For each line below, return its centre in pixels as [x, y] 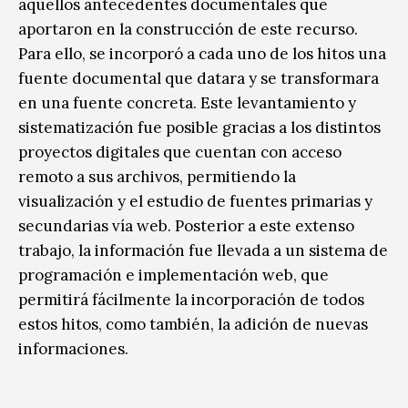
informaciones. [75, 348]
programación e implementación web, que [173, 275]
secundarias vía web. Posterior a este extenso [186, 225]
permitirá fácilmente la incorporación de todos [191, 299]
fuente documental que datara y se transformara [199, 78]
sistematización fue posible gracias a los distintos [199, 127]
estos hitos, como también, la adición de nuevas [193, 324]
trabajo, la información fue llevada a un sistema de [203, 250]
